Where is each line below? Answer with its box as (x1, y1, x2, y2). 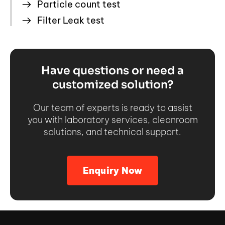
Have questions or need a (41, 64, 184, 77)
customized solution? (52, 78, 173, 91)
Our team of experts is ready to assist (33, 102, 192, 114)
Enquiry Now (82, 165, 143, 176)
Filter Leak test (37, 15, 104, 26)
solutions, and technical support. (44, 126, 181, 138)
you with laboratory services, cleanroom (27, 114, 198, 126)
